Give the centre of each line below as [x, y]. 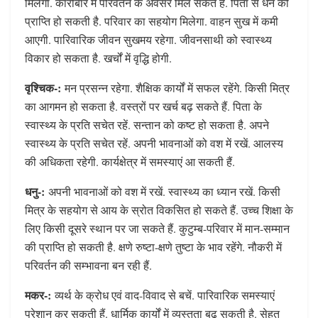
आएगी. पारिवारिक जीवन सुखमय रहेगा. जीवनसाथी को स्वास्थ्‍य [148, 40]
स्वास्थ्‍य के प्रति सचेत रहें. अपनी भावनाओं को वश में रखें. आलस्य [154, 143]
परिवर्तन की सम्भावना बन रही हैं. [88, 265]
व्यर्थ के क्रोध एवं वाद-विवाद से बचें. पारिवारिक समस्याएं [165, 295]
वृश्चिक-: [43, 88]
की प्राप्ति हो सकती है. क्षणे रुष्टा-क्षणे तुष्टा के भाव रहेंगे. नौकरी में [153, 247]
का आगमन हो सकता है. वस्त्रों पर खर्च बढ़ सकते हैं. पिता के [143, 106]
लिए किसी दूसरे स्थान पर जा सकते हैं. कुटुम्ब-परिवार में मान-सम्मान [157, 229]
